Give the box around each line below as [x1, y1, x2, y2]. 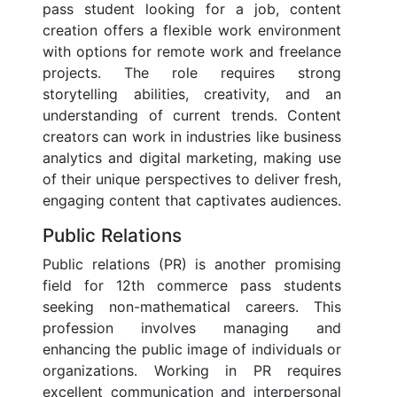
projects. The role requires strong [43, 64, 341, 82]
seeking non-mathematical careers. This [43, 298, 341, 316]
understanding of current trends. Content [43, 106, 341, 125]
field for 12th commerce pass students [43, 276, 341, 295]
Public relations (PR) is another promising [43, 255, 341, 274]
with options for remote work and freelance [43, 43, 341, 61]
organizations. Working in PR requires [43, 362, 341, 380]
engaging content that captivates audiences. [43, 191, 341, 210]
